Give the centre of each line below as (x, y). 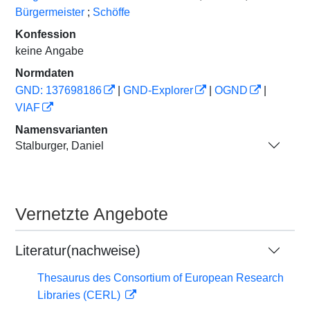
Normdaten (45, 73)
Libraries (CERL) (80, 295)
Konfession (46, 34)
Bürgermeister (50, 12)
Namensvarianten (62, 130)
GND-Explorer (158, 90)
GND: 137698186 (58, 90)
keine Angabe (49, 51)
